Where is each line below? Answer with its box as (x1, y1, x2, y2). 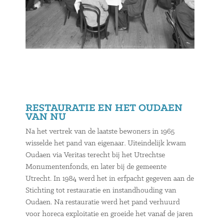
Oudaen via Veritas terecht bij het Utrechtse (26, 151, 165, 160)
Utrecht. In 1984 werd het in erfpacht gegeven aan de (26, 175, 194, 183)
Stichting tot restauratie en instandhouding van (26, 187, 177, 195)
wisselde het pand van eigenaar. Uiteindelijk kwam (26, 139, 187, 148)
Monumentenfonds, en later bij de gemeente (26, 163, 167, 171)
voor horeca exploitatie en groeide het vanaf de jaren (26, 210, 193, 219)
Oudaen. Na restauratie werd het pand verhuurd (26, 198, 180, 207)
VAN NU (26, 111, 66, 123)
